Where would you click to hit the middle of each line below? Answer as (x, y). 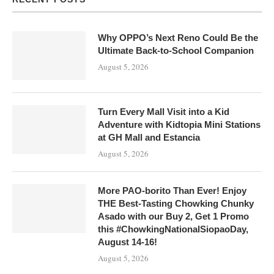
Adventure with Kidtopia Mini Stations (179, 124)
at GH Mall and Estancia (149, 137)
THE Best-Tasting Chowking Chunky (176, 203)
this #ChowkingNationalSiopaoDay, (173, 229)
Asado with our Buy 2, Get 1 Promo (173, 216)
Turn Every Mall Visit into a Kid (164, 111)
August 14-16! (128, 242)
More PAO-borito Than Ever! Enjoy (172, 190)
